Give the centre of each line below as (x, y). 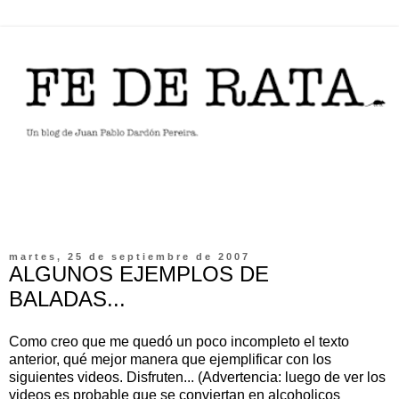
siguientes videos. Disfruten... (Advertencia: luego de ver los (197, 377)
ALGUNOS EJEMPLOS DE (139, 273)
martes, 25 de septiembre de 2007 (130, 256)
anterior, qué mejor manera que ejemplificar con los (170, 359)
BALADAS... (67, 298)
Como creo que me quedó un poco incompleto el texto (179, 341)
